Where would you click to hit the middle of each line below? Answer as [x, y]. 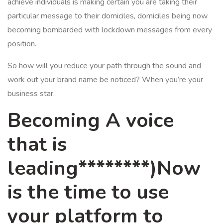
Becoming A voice [91, 120]
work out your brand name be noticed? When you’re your [105, 80]
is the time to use [88, 192]
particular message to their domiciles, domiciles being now [108, 16]
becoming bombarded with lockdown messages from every [110, 30]
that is [37, 144]
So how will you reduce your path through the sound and [104, 66]
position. [22, 44]
